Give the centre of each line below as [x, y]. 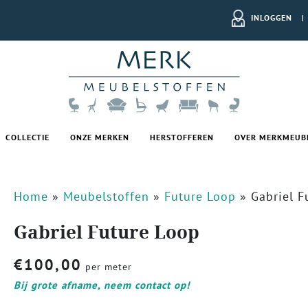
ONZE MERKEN [100, 137]
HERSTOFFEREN [182, 137]
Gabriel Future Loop [106, 232]
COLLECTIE [27, 137]
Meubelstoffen [106, 197]
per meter [107, 267]
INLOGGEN [272, 17]
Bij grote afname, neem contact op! [101, 285]
